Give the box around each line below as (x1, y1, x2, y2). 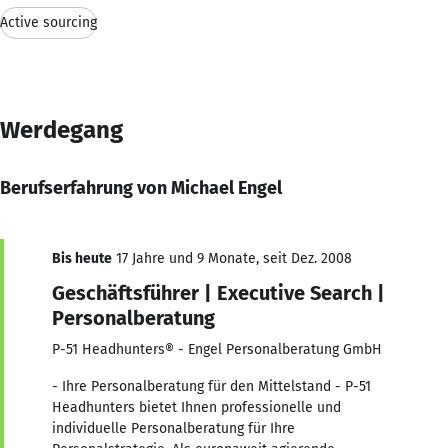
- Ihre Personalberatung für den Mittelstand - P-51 (52, 377, 371, 395)
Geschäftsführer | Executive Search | (52, 280, 385, 305)
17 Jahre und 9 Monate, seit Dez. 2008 (112, 249, 352, 267)
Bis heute (52, 249, 112, 267)
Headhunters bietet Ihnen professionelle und (52, 398, 341, 416)
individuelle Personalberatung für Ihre (52, 419, 295, 437)
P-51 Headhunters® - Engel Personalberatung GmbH (52, 340, 382, 358)
